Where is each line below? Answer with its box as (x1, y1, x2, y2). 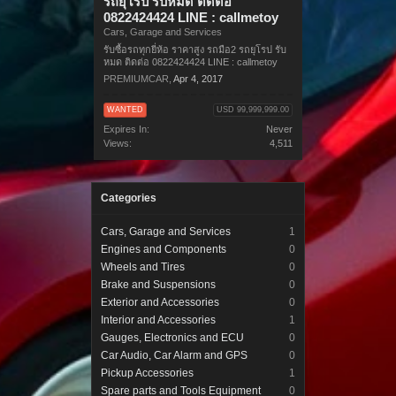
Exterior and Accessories (101, 296, 219, 308)
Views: (103, 137, 132, 148)
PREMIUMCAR (103, 72, 169, 84)
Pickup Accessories (101, 367, 194, 379)
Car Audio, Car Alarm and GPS (101, 349, 247, 362)
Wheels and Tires (101, 261, 185, 273)
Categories (101, 192, 156, 204)
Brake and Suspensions (101, 278, 216, 291)
